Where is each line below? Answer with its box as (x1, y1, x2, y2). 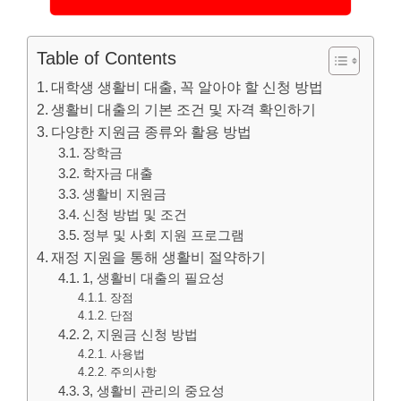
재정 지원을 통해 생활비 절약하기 (51, 248, 267, 265)
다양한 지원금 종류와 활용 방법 (51, 123, 252, 140)
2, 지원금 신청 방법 (82, 327, 199, 342)
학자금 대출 (82, 166, 154, 181)
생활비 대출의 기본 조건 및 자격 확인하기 (51, 100, 317, 117)
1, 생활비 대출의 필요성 (82, 270, 226, 286)
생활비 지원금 (82, 186, 167, 201)
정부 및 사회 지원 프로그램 (82, 227, 245, 243)
